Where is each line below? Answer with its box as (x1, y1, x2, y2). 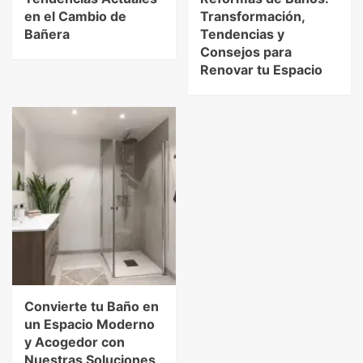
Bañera (24, 25, 70, 42)
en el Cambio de (24, 7, 126, 24)
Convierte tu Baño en (24, 297, 159, 314)
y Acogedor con (24, 333, 125, 350)
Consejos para (199, 43, 292, 60)
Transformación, (199, 7, 305, 24)
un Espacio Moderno (24, 315, 155, 332)
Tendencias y (199, 25, 284, 42)
